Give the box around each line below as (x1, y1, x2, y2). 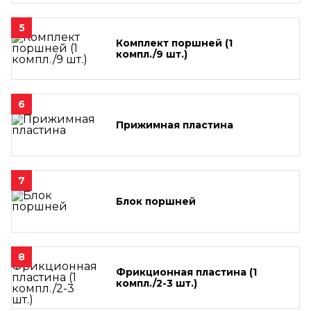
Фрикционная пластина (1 (116, 265, 257, 278)
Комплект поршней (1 (116, 36, 233, 49)
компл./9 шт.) (116, 47, 187, 60)
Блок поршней (116, 194, 196, 208)
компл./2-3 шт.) (116, 276, 197, 289)
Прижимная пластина (116, 118, 233, 131)
